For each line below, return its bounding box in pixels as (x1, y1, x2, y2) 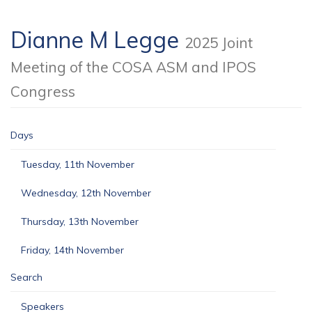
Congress (10, 82, 75, 100)
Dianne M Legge (10, 26, 185, 54)
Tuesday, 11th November (21, 158, 134, 171)
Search (10, 271, 42, 283)
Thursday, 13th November (21, 215, 139, 228)
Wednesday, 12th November (21, 187, 151, 199)
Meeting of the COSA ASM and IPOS (10, 58, 256, 76)
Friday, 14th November (21, 244, 124, 256)
